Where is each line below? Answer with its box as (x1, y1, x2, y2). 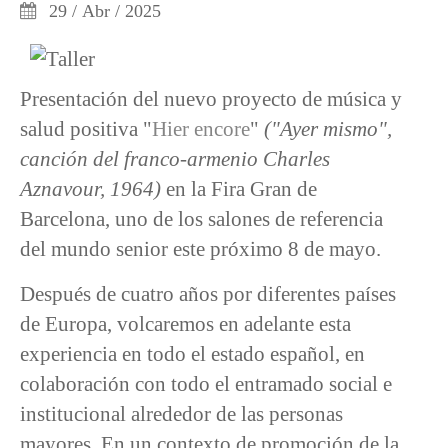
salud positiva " (20, 116, 152, 140)
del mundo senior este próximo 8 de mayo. (20, 236, 381, 260)
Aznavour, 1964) (20, 176, 161, 200)
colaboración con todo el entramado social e (20, 371, 392, 395)
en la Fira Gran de (161, 176, 317, 200)
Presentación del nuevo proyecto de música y (20, 86, 402, 110)
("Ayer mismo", (264, 116, 392, 140)
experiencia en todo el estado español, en (20, 341, 365, 365)
